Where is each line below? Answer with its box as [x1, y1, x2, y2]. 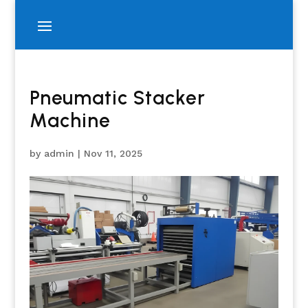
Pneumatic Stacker [29, 86, 206, 109]
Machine [29, 109, 111, 132]
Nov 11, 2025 [83, 148, 142, 159]
